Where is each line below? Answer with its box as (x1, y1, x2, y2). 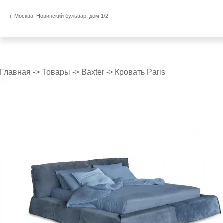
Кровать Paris (115, 68, 165, 76)
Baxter (81, 68, 104, 76)
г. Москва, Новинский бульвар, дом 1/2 (10, 12, 108, 19)
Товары (42, 68, 70, 76)
